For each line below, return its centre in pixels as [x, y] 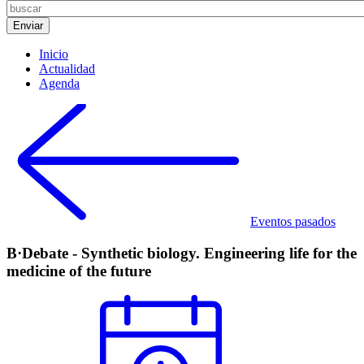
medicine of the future [79, 271]
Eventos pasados [293, 221]
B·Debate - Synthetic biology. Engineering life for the [182, 253]
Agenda [59, 83]
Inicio [54, 54]
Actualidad [67, 69]
